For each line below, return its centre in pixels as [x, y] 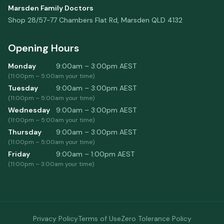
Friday [19, 154]
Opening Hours [43, 48]
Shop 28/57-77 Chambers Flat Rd [63, 20]
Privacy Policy [55, 218]
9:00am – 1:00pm [86, 154]
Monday [22, 66]
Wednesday [29, 110]
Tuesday [23, 88]
